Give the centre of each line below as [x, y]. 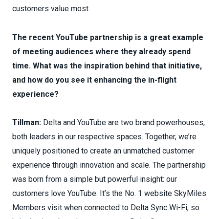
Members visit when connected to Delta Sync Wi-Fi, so [106, 208]
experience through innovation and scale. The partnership [109, 165]
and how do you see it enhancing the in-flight [94, 80]
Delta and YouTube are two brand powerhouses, [123, 123]
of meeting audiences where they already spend [101, 51]
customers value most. [51, 8]
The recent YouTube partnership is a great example [108, 37]
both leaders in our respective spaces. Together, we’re [104, 137]
